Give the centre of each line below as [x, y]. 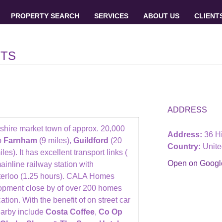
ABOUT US [161, 16]
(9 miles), [56, 140]
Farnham [21, 140]
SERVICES [111, 16]
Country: [184, 146]
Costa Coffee [70, 212]
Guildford [92, 140]
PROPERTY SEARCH [45, 16]
